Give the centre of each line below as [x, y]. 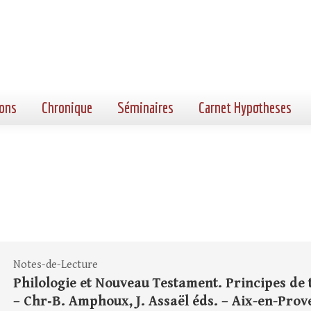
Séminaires [145, 107]
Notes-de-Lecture [56, 265]
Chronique [67, 107]
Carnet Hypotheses [245, 107]
